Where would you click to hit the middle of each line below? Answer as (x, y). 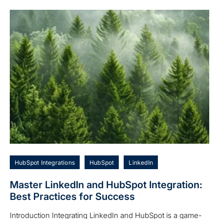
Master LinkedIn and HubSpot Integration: (106, 185)
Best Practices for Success (72, 196)
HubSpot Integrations (45, 162)
